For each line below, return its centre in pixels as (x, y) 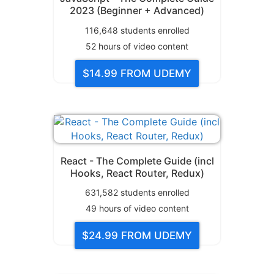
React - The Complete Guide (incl (137, 161)
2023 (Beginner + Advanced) (137, 11)
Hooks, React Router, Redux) (137, 173)
